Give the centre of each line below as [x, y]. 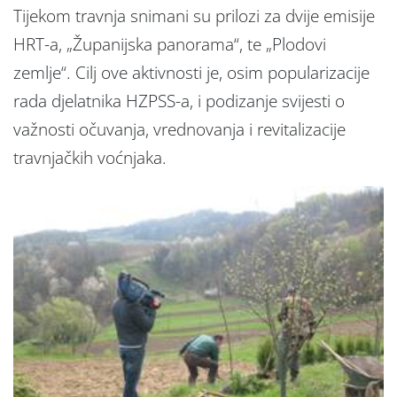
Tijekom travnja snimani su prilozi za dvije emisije [194, 16]
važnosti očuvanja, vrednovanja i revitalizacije [179, 129]
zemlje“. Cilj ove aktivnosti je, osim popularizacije [191, 72]
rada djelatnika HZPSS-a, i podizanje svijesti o [179, 101]
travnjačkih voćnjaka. [90, 157]
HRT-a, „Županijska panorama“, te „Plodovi [170, 44]
